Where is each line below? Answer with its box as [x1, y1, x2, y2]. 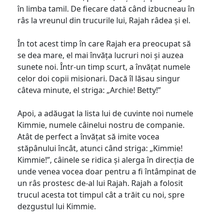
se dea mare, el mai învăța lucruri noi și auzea [17, 49, 184, 61]
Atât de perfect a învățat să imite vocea [17, 131, 159, 142]
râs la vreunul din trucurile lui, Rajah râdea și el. [17, 15, 192, 26]
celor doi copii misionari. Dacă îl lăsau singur [17, 73, 180, 84]
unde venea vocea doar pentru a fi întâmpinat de [17, 166, 196, 177]
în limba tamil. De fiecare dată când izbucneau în [17, 3, 195, 14]
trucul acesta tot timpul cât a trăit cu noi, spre [17, 189, 185, 200]
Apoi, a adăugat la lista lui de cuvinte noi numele [17, 108, 193, 119]
